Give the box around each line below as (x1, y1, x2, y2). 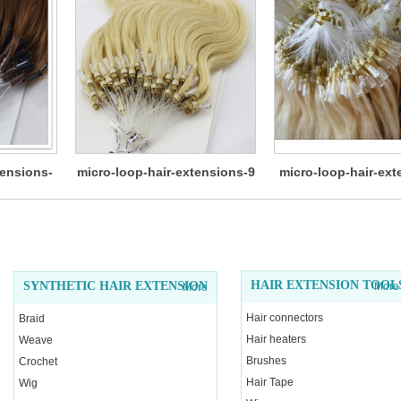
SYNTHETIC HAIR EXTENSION (23, 279, 208, 293)
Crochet (19, 355, 57, 368)
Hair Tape (246, 376, 294, 388)
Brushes (246, 354, 286, 367)
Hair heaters (246, 333, 306, 346)
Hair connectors (246, 311, 323, 324)
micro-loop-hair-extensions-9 (76, 165, 255, 179)
